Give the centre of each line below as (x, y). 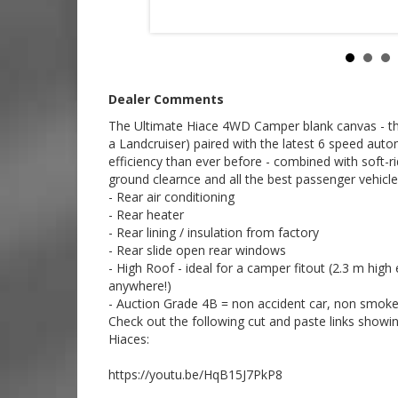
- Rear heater (146, 214)
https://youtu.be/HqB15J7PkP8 (195, 374)
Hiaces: (129, 338)
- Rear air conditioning (171, 196)
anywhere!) (140, 285)
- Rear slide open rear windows (197, 250)
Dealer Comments (166, 99)
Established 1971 (187, 18)
